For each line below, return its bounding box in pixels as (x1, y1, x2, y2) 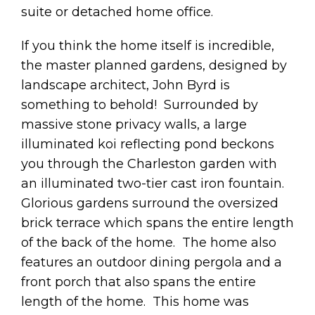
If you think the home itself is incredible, (21, 37, 274, 53)
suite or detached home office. (21, 4, 213, 20)
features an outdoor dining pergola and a (21, 254, 282, 270)
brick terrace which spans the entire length (21, 214, 294, 231)
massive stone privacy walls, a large (21, 116, 247, 132)
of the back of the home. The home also (21, 234, 276, 250)
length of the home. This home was (21, 293, 249, 309)
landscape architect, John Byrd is (21, 77, 230, 93)
